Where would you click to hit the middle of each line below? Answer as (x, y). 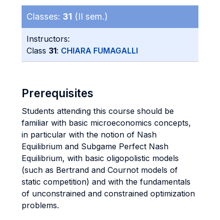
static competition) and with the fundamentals (106, 182)
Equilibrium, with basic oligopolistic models (100, 158)
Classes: (45, 16)
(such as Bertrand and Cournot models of (100, 170)
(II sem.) (90, 16)
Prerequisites (57, 93)
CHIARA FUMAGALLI (99, 51)
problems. (40, 205)
